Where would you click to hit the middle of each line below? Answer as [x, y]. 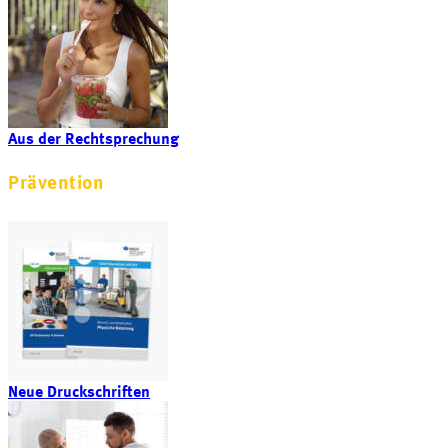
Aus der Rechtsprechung [93, 140]
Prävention [56, 184]
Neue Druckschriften [79, 392]
